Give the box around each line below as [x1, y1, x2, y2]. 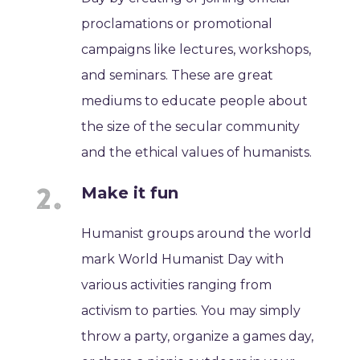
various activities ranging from [81, 277, 272, 293]
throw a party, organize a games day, [81, 329, 314, 345]
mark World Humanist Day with [81, 252, 284, 268]
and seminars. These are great [81, 67, 274, 84]
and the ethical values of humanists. [81, 145, 313, 161]
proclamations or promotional [81, 16, 273, 32]
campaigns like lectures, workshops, [81, 42, 312, 58]
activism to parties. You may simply [81, 303, 301, 319]
